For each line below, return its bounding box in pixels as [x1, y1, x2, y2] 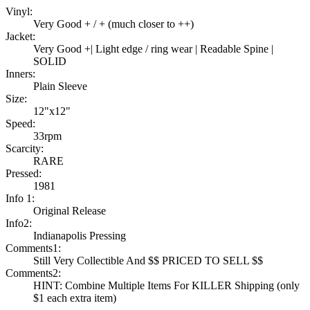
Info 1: [6, 192, 35, 205]
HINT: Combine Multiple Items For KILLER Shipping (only [33, 280, 300, 292]
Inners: [6, 68, 35, 80]
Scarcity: [6, 143, 44, 155]
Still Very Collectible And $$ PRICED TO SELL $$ [33, 255, 263, 267]
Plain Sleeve [33, 80, 87, 93]
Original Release [33, 205, 106, 217]
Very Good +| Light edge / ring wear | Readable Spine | [33, 43, 273, 55]
